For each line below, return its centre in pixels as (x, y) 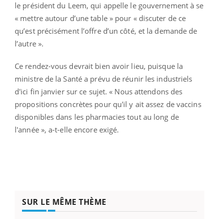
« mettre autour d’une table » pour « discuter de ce (100, 18)
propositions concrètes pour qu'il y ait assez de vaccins (108, 104)
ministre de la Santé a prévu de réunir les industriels (104, 79)
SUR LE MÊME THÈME (64, 202)
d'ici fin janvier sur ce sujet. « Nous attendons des (99, 92)
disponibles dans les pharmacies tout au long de (97, 117)
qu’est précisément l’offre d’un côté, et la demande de (106, 31)
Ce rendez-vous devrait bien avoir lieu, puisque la (99, 66)
